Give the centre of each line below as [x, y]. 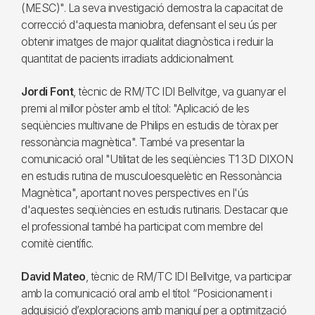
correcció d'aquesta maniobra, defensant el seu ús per [149, 25]
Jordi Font [47, 91]
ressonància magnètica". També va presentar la [133, 142]
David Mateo [53, 276]
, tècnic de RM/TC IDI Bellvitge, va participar [188, 276]
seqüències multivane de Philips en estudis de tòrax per [150, 125]
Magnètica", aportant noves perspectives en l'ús [135, 193]
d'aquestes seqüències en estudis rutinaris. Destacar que [154, 210]
